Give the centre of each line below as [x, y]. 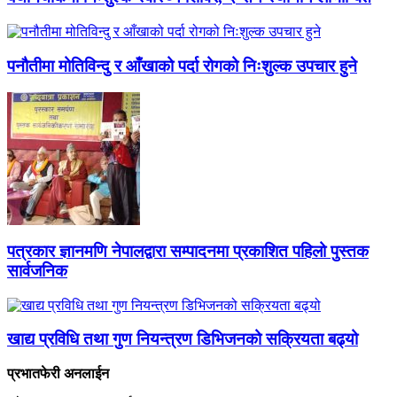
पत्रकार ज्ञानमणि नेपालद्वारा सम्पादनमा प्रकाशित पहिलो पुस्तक [188, 252]
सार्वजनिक [37, 271]
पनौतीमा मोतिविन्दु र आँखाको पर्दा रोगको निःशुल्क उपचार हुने [182, 66]
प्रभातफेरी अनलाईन [58, 374]
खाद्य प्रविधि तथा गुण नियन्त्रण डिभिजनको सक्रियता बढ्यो [183, 339]
